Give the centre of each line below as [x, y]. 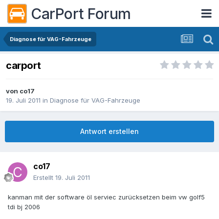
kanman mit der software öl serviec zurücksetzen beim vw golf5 [106, 197]
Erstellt [44, 178]
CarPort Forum [81, 13]
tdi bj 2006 [24, 207]
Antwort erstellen [109, 131]
